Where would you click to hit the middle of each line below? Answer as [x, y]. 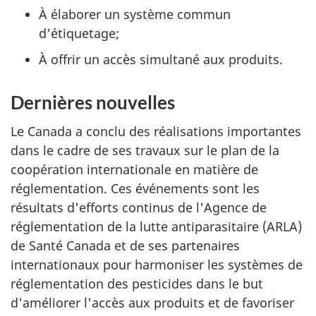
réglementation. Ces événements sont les [135, 188]
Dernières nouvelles [93, 102]
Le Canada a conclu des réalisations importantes [156, 131]
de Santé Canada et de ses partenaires [125, 245]
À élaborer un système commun [135, 14]
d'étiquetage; [79, 33]
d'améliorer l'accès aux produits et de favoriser [152, 302]
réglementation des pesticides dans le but [137, 283]
